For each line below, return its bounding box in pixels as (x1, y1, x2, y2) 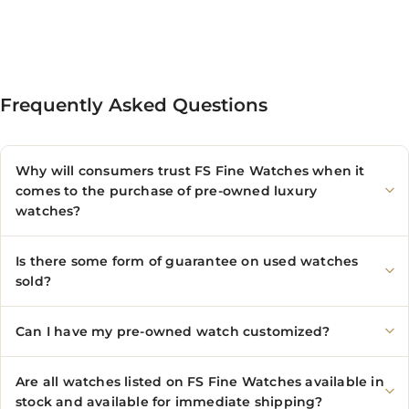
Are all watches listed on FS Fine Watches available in (16, 373, 384, 390)
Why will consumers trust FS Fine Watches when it (16, 163, 365, 179)
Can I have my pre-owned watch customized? (16, 323, 330, 340)
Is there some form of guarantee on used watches (16, 253, 359, 269)
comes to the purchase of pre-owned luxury (16, 183, 318, 199)
